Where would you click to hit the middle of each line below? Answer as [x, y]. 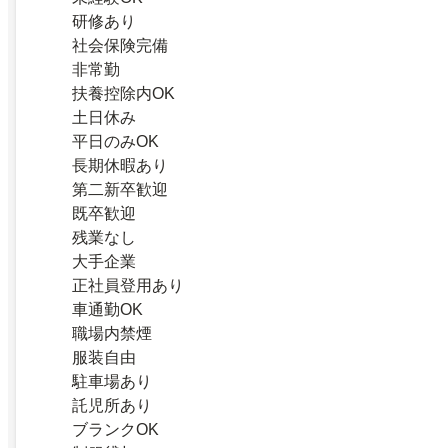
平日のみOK [115, 142]
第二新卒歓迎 [120, 190]
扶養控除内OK [123, 94]
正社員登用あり [128, 286]
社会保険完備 [120, 46]
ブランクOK [115, 430]
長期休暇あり [120, 166]
